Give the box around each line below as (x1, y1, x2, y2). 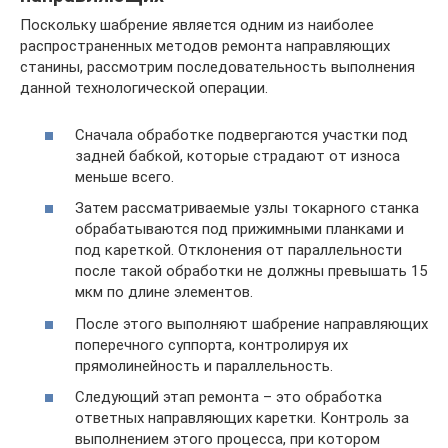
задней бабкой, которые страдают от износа (75, 146, 400, 165)
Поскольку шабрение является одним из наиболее (20, 16, 374, 35)
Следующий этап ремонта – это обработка (75, 388, 382, 407)
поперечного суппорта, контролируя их (75, 335, 348, 354)
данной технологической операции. (20, 79, 268, 98)
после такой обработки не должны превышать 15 (75, 262, 427, 281)
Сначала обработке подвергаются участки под (75, 125, 408, 144)
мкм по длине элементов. (75, 283, 253, 302)
